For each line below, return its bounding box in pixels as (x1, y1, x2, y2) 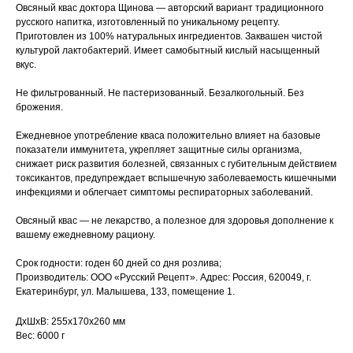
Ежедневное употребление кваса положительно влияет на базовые (16, 129, 321, 141)
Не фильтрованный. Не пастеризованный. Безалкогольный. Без (16, 87, 304, 98)
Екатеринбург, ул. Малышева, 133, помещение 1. (16, 285, 235, 297)
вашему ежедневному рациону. (16, 229, 155, 240)
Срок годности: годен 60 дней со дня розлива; (16, 257, 221, 269)
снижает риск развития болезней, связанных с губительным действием (16, 158, 336, 169)
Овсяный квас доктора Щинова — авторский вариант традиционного (16, 2, 324, 13)
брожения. (16, 101, 63, 113)
